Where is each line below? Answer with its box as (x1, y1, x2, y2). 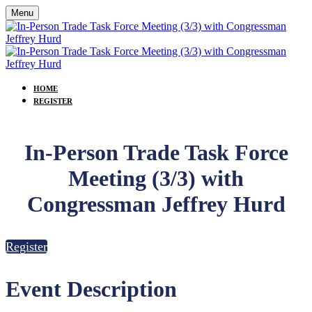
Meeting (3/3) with (68, 166, 244, 191)
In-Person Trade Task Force (24, 140, 288, 165)
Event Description (6, 276, 177, 302)
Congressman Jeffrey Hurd (26, 192, 286, 217)
